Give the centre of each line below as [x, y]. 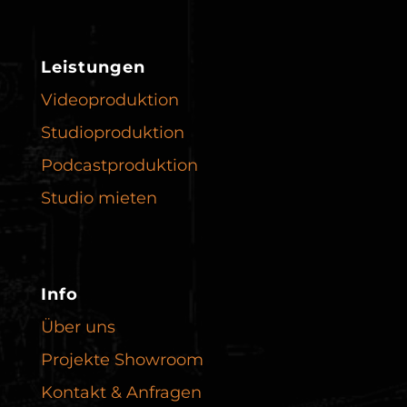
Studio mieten [99, 199]
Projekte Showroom [122, 360]
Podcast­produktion [119, 166]
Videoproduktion [109, 100]
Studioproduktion [112, 133]
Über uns [78, 328]
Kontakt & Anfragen [121, 393]
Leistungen [93, 67]
